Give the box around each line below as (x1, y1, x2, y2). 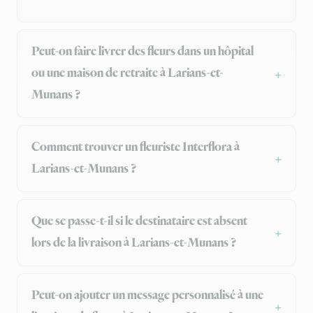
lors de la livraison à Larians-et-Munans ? (31, 235, 236, 252)
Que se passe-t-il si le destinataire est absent (31, 213, 247, 231)
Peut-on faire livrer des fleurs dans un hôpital (31, 43, 254, 61)
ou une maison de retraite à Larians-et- (31, 65, 224, 82)
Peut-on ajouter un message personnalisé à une (31, 287, 263, 305)
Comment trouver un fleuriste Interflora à (31, 139, 240, 156)
